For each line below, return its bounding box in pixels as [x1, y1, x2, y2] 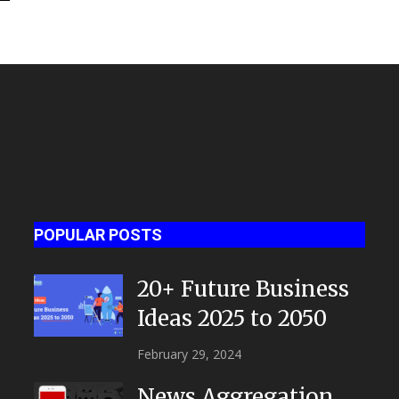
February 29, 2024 [137, 345, 242, 362]
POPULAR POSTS [34, 224, 163, 244]
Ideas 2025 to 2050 [137, 304, 328, 332]
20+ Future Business [137, 274, 350, 303]
